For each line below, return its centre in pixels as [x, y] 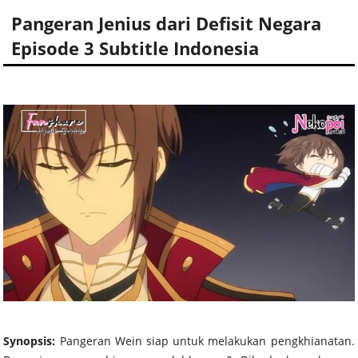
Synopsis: [32, 340]
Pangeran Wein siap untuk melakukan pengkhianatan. [207, 340]
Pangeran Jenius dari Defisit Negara [167, 24]
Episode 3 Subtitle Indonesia [135, 48]
